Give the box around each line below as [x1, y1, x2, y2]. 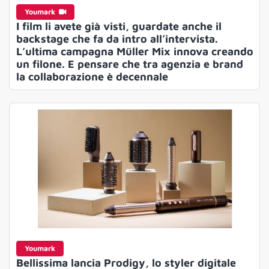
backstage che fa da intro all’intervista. [16, 32, 218, 46]
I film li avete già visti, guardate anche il [16, 20, 222, 33]
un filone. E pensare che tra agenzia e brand [16, 58, 243, 71]
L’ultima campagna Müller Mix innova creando [16, 45, 253, 58]
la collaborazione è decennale [16, 70, 168, 83]
